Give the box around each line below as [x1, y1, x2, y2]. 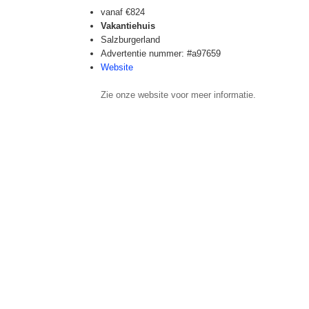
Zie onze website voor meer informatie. [101, 90, 256, 100]
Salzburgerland [101, 34, 160, 45]
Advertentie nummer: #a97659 [101, 48, 221, 59]
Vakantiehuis [101, 21, 155, 31]
